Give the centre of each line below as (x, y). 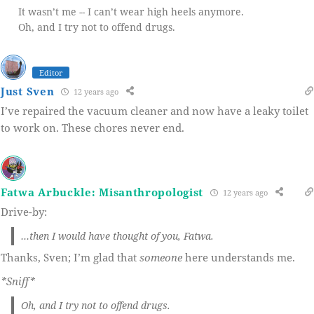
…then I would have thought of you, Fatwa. (117, 236)
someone (161, 258)
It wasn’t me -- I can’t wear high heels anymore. (131, 12)
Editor (51, 73)
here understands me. (239, 258)
